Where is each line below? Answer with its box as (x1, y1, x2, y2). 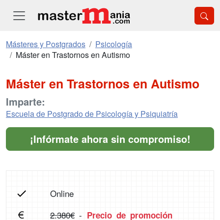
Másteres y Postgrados (6, 38, 85, 50)
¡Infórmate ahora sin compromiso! (29, 132, 191, 146)
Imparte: (6, 94, 45, 109)
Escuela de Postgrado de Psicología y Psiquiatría (6, 108, 178, 119)
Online (50, 187, 74, 199)
